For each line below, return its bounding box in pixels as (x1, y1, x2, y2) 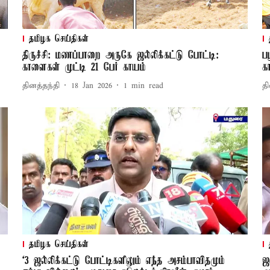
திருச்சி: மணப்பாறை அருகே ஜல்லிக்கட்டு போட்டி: (22, 49, 219, 62)
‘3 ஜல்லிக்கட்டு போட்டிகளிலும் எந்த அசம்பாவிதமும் (22, 255, 225, 268)
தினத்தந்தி (22, 80, 60, 91)
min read (131, 80, 163, 91)
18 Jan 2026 (71, 80, 112, 91)
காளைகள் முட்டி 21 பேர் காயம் (22, 61, 146, 74)
